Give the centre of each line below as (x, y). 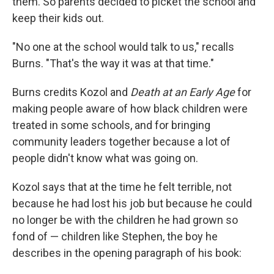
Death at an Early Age (183, 92)
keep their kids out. (58, 18)
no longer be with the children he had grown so (125, 220)
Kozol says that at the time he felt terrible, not (122, 187)
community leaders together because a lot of (121, 142)
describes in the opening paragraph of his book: (127, 253)
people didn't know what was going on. (105, 158)
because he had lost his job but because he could (132, 204)
